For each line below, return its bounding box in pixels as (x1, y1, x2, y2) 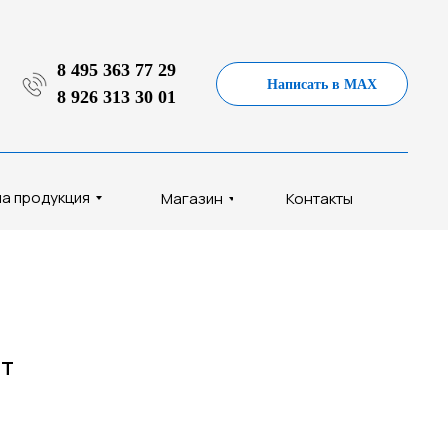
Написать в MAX (267, 76, 377, 92)
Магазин (160, 188, 223, 209)
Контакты (286, 188, 353, 209)
